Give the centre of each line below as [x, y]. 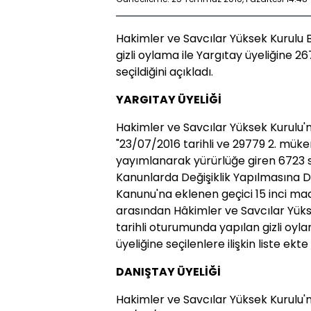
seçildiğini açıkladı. [165, 72]
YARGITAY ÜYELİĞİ [169, 100]
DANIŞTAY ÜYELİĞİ [168, 272]
